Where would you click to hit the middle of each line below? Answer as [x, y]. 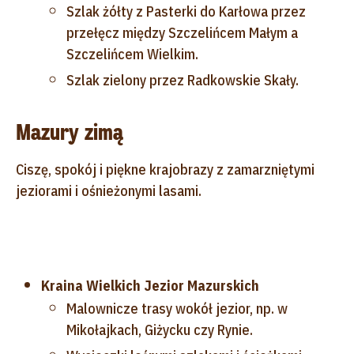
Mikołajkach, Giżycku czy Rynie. [160, 330]
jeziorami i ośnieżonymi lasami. [109, 190]
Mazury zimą [70, 132]
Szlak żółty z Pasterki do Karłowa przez [186, 11]
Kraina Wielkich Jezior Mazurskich [150, 285]
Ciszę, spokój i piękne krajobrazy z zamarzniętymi [165, 169]
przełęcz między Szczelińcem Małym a [182, 32]
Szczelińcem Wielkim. [132, 54]
